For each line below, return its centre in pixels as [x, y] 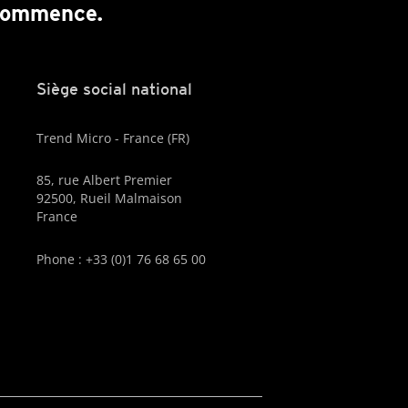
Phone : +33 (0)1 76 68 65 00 [121, 259]
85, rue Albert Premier [104, 180]
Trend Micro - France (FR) [112, 138]
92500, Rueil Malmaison [109, 199]
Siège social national [114, 88]
